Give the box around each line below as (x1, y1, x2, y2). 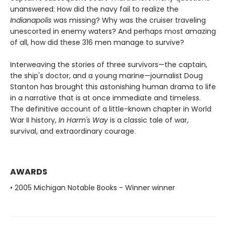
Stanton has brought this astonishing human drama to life (10, 82, 216, 92)
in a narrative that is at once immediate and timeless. (10, 93, 201, 103)
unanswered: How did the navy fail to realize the (10, 4, 179, 15)
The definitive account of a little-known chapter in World (10, 104, 211, 115)
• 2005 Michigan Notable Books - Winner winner (10, 183, 175, 193)
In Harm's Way (59, 115, 108, 126)
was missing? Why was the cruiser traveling (51, 15, 206, 26)
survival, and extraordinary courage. (10, 126, 136, 137)
